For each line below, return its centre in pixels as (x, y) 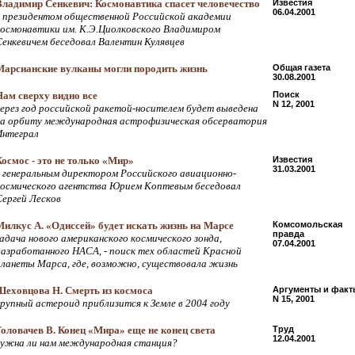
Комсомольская (307, 224)
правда (288, 234)
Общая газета (302, 67)
